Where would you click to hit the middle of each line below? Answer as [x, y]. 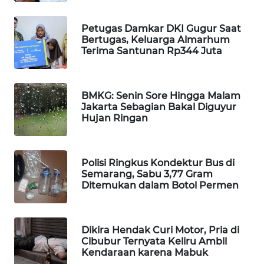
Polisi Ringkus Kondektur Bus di [158, 163]
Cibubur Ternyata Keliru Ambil [154, 242]
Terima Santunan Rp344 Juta [152, 51]
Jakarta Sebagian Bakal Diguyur [159, 107]
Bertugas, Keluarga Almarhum [156, 40]
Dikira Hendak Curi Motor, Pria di [160, 230]
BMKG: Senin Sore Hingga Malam [161, 96]
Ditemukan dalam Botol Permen [160, 186]
